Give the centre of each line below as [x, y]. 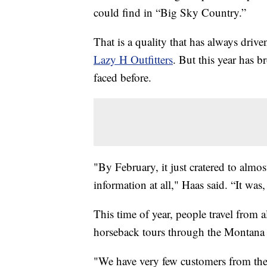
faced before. [122, 77]
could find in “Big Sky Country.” [170, 13]
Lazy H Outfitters [133, 60]
